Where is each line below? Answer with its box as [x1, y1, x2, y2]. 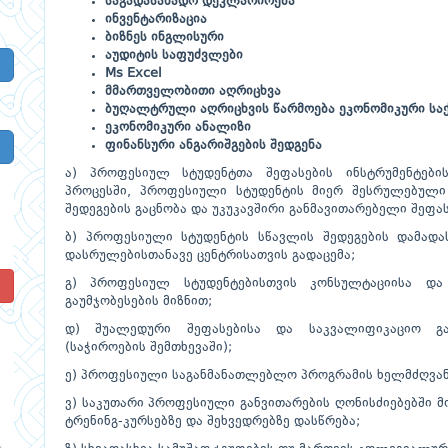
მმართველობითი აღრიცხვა [105, 85, 281, 98]
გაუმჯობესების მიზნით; [65, 295, 212, 308]
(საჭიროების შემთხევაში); [65, 341, 232, 354]
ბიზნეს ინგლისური [105, 31, 224, 44]
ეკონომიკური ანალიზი [105, 121, 251, 134]
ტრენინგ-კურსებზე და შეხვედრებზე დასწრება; [65, 415, 360, 428]
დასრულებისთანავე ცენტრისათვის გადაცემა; [65, 249, 355, 262]
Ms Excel [105, 67, 162, 80]
